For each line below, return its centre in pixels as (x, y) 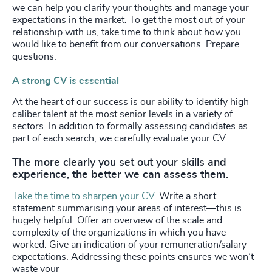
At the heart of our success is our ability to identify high (131, 102)
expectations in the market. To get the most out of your (129, 20)
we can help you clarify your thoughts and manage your (131, 8)
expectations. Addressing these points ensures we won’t (133, 257)
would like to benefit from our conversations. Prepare (126, 44)
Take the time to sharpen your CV (83, 196)
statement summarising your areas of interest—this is (127, 208)
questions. (34, 56)
